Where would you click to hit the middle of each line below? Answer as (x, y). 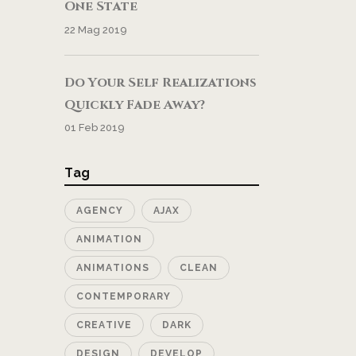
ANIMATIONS (113, 267)
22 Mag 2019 (96, 29)
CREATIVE (104, 325)
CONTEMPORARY (124, 296)
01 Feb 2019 (95, 127)
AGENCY (100, 210)
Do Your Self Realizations (161, 82)
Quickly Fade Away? (135, 104)
